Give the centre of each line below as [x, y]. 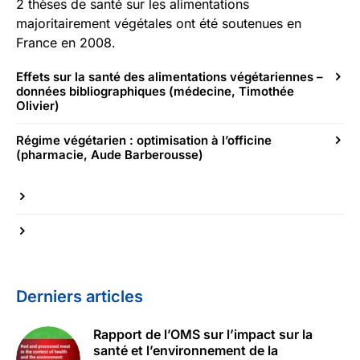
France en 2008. [66, 43]
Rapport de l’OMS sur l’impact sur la [203, 334]
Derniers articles [80, 297]
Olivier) [38, 106]
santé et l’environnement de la [186, 350]
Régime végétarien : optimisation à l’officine [144, 140]
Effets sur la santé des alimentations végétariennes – [170, 77]
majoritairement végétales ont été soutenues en [159, 23]
